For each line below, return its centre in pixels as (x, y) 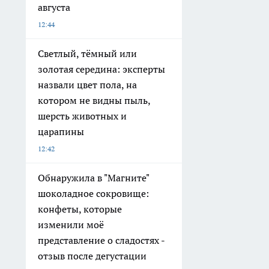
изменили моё (71, 225)
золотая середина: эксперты (101, 69)
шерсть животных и (82, 116)
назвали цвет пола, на (87, 85)
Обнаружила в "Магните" (94, 178)
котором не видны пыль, (94, 101)
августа (54, 8)
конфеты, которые (80, 209)
